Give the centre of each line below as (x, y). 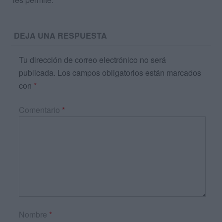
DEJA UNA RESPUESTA (61, 36)
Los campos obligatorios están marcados (129, 73)
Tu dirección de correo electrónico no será (92, 60)
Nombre (34, 215)
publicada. (37, 73)
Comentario (40, 110)
